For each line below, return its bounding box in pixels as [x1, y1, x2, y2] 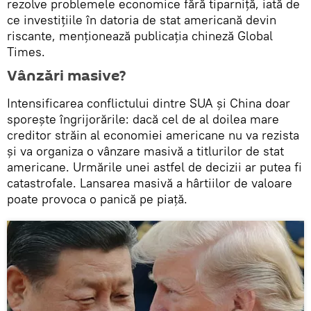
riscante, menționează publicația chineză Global [7, 27, 273, 44]
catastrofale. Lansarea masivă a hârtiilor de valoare [7, 174, 292, 191]
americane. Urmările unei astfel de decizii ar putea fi [7, 158, 302, 175]
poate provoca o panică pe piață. [7, 190, 187, 207]
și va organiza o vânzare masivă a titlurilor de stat [7, 142, 284, 159]
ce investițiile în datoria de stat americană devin [7, 11, 276, 28]
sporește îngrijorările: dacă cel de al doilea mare [7, 110, 279, 127]
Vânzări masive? [7, 65, 126, 86]
